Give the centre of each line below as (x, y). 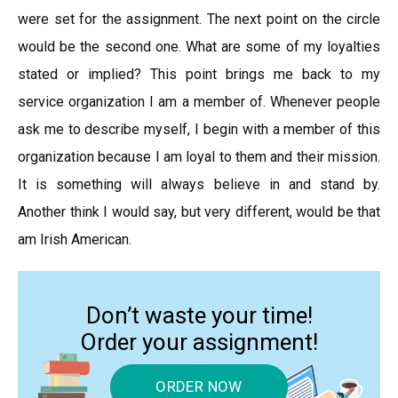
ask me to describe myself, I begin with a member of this (199, 129)
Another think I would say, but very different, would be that (199, 212)
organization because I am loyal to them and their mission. (199, 157)
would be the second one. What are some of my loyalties (199, 47)
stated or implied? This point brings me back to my (199, 74)
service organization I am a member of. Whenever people (199, 102)
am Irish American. (75, 239)
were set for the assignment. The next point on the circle (199, 19)
